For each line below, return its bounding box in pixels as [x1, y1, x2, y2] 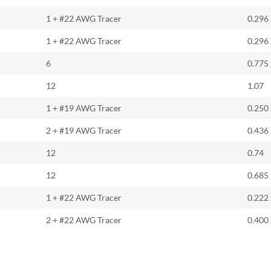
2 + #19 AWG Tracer [46, 125, 122, 135]
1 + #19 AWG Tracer [46, 103, 122, 113]
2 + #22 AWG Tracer [46, 215, 122, 225]
